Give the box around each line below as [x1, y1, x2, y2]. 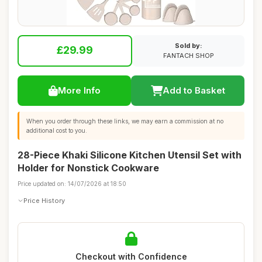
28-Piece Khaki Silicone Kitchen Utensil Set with [18, 149, 242, 161]
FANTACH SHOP [163, 51, 214, 60]
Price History [23, 196, 65, 205]
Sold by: [174, 42, 202, 50]
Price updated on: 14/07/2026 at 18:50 [18, 180, 126, 187]
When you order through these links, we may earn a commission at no [26, 118, 223, 125]
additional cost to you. [26, 127, 87, 134]
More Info [57, 85, 101, 96]
